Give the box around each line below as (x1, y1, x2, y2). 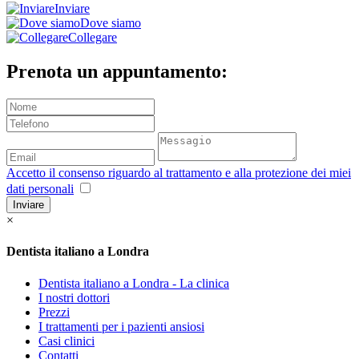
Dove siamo (80, 16, 141, 30)
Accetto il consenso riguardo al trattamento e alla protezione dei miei (6, 166, 351, 180)
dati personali (6, 182, 74, 196)
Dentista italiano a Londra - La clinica (38, 276, 229, 290)
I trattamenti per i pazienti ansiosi (38, 319, 204, 333)
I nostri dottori (38, 290, 110, 305)
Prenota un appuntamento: (6, 61, 228, 83)
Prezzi (38, 305, 70, 319)
